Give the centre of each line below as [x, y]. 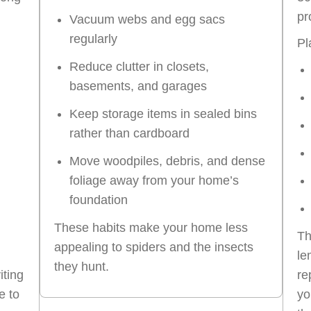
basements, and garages [138, 86]
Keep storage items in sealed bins [163, 114]
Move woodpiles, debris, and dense [167, 161]
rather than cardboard [129, 133]
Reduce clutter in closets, [139, 66]
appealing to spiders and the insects [154, 247]
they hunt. [82, 266]
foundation [99, 200]
